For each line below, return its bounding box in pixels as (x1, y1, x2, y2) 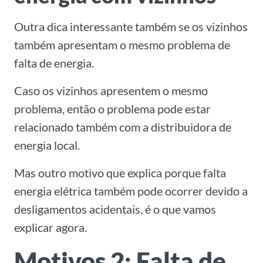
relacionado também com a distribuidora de (14, 120, 231, 134)
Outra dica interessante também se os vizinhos (14, 19, 248, 34)
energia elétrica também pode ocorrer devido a (14, 184, 248, 198)
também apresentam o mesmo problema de (14, 38, 230, 52)
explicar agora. (14, 220, 87, 235)
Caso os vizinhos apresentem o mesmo (14, 83, 208, 98)
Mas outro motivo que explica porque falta (14, 166, 226, 180)
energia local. (14, 138, 80, 153)
